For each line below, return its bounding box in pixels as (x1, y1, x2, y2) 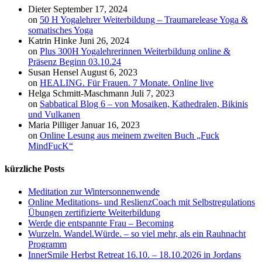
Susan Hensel (28, 67, 78, 77)
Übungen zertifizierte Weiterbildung (28, 208, 160, 218)
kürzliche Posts (5, 164, 64, 174)
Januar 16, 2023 (81, 119, 140, 130)
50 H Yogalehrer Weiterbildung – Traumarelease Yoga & (40, 14, 248, 25)
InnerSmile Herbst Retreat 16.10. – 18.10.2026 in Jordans (28, 250, 241, 260)
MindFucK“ (28, 140, 73, 151)
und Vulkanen (28, 109, 80, 119)
